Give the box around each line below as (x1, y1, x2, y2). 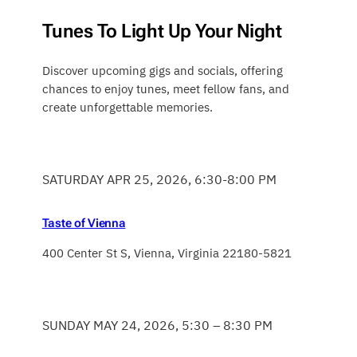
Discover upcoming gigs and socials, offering (41, 63, 283, 79)
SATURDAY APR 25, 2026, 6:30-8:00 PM (41, 171, 277, 188)
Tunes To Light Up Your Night (41, 20, 282, 43)
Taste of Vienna (41, 216, 126, 231)
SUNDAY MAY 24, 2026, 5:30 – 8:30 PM (41, 317, 273, 334)
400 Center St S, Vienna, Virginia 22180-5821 (41, 245, 292, 261)
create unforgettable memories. (41, 100, 213, 116)
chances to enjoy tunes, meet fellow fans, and (41, 81, 289, 97)
